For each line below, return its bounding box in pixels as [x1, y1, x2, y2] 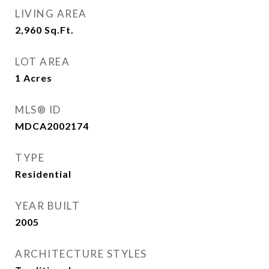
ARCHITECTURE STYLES [15, 247, 147, 260]
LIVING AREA [15, 7, 87, 20]
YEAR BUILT [15, 199, 80, 212]
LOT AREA [15, 55, 70, 68]
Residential [15, 168, 71, 180]
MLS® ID [15, 103, 61, 116]
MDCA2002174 [15, 120, 89, 131]
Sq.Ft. [44, 24, 74, 35]
